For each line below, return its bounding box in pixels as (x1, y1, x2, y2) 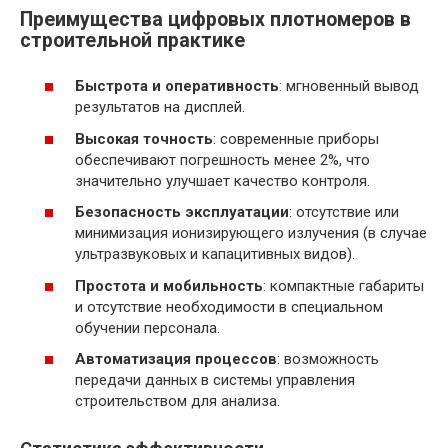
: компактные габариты (263, 276, 424, 295)
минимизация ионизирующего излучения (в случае (75, 224, 427, 243)
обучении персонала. (75, 318, 220, 337)
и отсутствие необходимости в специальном (75, 297, 383, 316)
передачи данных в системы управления (75, 371, 355, 390)
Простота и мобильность (75, 276, 263, 295)
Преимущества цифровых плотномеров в (20, 7, 411, 31)
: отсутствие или (289, 203, 399, 222)
